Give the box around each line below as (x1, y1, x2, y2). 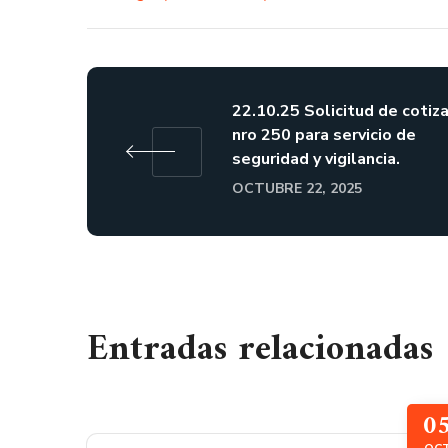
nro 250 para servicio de (232, 124, 416, 146)
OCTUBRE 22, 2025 (232, 179, 362, 198)
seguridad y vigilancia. (232, 148, 400, 170)
